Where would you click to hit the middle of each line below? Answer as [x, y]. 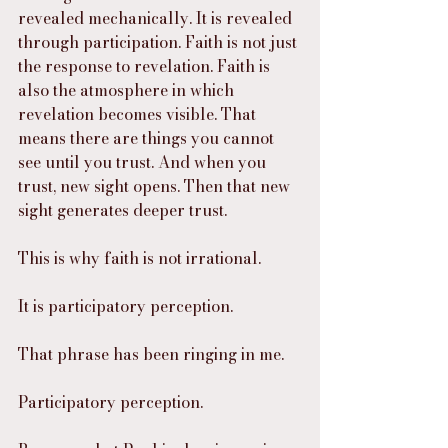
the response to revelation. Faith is [146, 66]
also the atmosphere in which [128, 90]
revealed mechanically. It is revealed [157, 18]
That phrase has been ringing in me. [151, 354]
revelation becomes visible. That [139, 114]
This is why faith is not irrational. [139, 258]
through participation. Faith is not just [159, 42]
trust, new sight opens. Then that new [156, 186]
